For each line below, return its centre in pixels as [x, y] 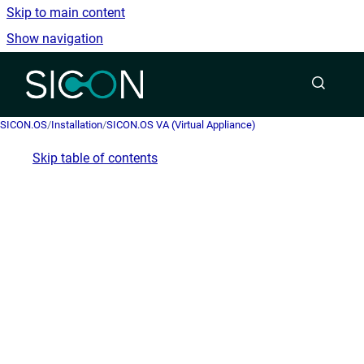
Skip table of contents [95, 158]
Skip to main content [66, 13]
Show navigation [55, 39]
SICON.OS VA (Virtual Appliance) [181, 125]
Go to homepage [189, 74]
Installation [77, 125]
